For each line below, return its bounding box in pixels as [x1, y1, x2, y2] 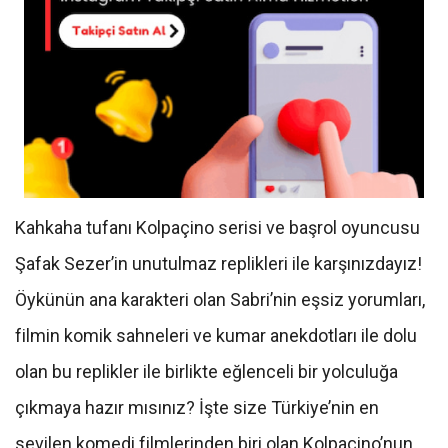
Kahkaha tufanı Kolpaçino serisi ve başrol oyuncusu [15, 217, 420, 239]
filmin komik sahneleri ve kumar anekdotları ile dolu [15, 325, 417, 347]
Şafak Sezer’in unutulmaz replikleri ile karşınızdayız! [15, 253, 422, 275]
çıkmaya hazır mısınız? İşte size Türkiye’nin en [15, 397, 379, 419]
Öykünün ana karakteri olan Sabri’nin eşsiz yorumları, [15, 289, 425, 311]
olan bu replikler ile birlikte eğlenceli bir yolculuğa [15, 361, 398, 383]
